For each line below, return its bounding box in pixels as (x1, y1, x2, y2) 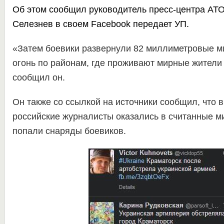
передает (130, 19, 174, 29)
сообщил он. (12, 72, 65, 82)
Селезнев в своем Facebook (12, 19, 130, 29)
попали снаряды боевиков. (12, 126, 126, 136)
